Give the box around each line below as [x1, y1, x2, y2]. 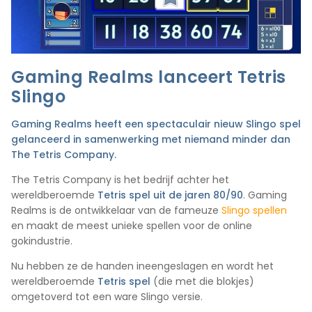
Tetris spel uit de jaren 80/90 [97, 188, 243, 203]
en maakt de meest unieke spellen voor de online [11, 219, 252, 233]
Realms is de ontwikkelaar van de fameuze [11, 203, 221, 218]
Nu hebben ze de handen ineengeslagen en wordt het [11, 259, 274, 274]
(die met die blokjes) [150, 274, 254, 289]
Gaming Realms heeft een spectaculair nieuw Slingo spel [11, 117, 301, 132]
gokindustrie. [11, 234, 72, 249]
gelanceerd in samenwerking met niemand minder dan [11, 132, 290, 147]
